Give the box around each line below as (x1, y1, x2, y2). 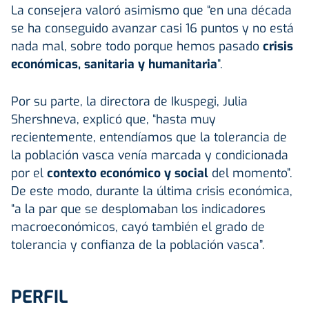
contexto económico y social (47, 164, 212, 181)
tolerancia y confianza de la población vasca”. (11, 236, 265, 253)
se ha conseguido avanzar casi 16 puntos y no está (11, 19, 294, 37)
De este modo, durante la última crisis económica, (11, 182, 292, 199)
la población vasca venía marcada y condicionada (11, 146, 288, 163)
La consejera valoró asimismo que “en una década (11, 1, 292, 19)
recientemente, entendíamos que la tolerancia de (11, 128, 287, 146)
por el (11, 164, 47, 181)
